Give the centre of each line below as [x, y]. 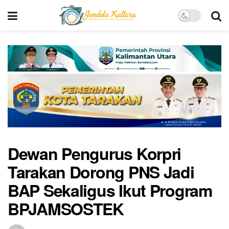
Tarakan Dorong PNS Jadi [101, 171]
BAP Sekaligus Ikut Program [110, 190]
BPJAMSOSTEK [66, 208]
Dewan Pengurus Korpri [95, 153]
